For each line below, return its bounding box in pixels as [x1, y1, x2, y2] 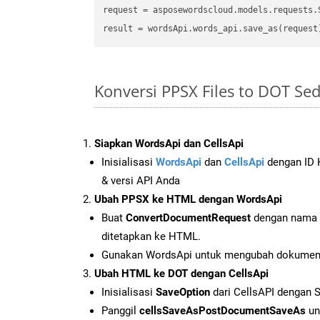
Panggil [101, 304, 139, 317]
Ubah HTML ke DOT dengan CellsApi [94, 266, 269, 280]
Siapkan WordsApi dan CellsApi [94, 136, 244, 150]
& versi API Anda [101, 174, 180, 187]
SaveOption [156, 285, 210, 299]
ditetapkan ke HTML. [101, 229, 201, 243]
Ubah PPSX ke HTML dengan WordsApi [94, 192, 282, 206]
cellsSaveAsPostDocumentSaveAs [139, 304, 306, 317]
